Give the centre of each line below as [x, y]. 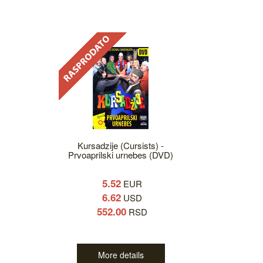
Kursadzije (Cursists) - [121, 146]
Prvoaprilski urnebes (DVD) [121, 155]
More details [121, 255]
